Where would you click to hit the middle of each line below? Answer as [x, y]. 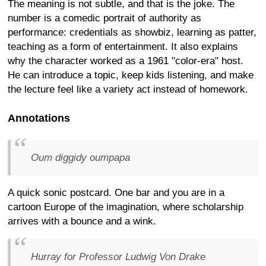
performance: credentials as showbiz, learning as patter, [132, 32]
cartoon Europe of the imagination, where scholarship [126, 207]
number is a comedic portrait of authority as [104, 18]
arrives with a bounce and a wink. [82, 221]
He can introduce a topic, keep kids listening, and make [131, 75]
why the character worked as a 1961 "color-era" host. [126, 61]
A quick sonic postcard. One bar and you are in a [116, 192]
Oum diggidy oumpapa [80, 157]
